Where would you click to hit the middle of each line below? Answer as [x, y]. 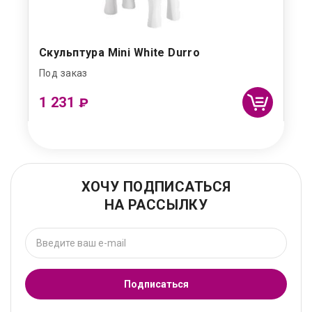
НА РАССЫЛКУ [156, 205]
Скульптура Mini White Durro [120, 53]
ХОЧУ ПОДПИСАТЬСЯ [156, 187]
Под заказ [63, 73]
